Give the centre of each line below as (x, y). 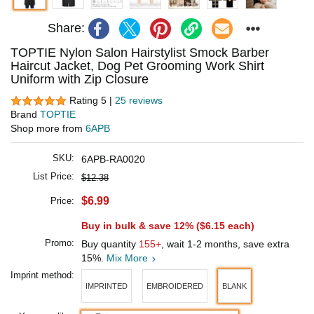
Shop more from (48, 129)
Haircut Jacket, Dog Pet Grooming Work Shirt (137, 66)
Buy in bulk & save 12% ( (141, 226)
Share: (66, 28)
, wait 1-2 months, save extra (225, 244)
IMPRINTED (107, 286)
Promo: (60, 243)
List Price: (54, 177)
